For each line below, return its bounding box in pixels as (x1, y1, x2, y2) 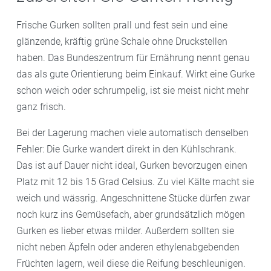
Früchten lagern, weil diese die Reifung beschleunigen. (16, 257, 246, 269)
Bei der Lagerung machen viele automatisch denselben (16, 126, 249, 139)
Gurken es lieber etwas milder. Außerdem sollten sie (16, 224, 234, 237)
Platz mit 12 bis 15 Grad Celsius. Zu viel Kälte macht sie (16, 175, 254, 188)
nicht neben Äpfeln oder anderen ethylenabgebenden (16, 241, 240, 253)
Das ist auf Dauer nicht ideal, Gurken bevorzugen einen (16, 159, 247, 171)
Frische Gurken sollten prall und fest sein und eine (16, 19, 227, 31)
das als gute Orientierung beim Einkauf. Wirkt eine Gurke (16, 68, 255, 80)
